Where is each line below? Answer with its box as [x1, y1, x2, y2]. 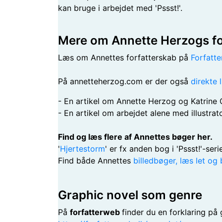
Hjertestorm [60, 144, 105, 154]
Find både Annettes [58, 156, 133, 166]
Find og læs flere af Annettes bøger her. [58, 132, 213, 142]
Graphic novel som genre [58, 188, 202, 202]
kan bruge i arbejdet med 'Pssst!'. [58, 3, 182, 13]
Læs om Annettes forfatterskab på [58, 53, 191, 62]
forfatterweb [70, 207, 122, 217]
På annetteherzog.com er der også [58, 76, 191, 86]
